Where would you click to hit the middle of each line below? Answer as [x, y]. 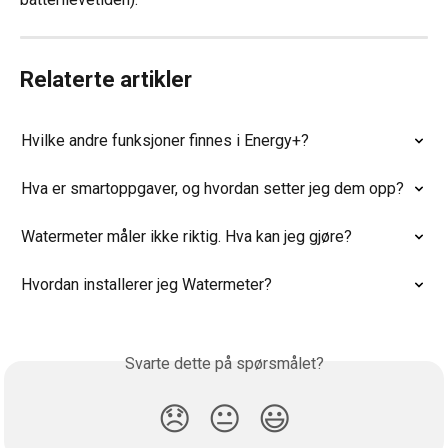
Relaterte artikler [106, 79]
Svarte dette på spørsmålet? [224, 363]
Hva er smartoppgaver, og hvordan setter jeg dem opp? [212, 188]
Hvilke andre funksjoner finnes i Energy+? [165, 140]
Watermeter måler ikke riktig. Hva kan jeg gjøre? [186, 236]
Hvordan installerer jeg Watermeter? [146, 284]
